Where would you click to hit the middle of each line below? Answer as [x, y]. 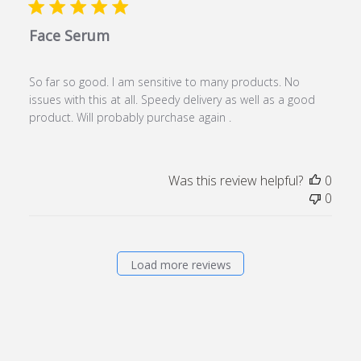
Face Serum [69, 35]
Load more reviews [180, 265]
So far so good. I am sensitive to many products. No [164, 81]
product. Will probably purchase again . [130, 117]
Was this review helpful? [236, 180]
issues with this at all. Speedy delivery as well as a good [172, 99]
